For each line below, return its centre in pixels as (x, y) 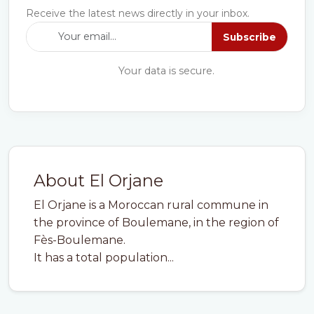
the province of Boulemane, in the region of (156, 223)
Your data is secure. (165, 71)
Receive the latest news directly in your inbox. (138, 13)
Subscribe (250, 37)
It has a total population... (104, 258)
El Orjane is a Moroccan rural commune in (151, 205)
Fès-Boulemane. (80, 240)
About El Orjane (98, 180)
